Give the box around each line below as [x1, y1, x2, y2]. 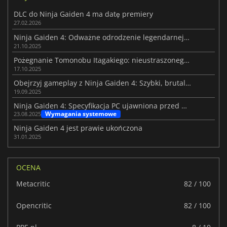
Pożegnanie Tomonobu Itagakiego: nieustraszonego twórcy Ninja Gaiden [184, 55, 190, 65]
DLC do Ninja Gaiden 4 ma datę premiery [14, 9, 154, 19]
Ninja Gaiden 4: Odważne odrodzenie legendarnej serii [184, 32, 190, 42]
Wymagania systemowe [45, 109, 117, 119]
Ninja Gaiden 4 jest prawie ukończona [14, 123, 143, 133]
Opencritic [16, 200, 52, 210]
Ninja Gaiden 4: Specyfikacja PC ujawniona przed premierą [181, 101, 187, 111]
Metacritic [16, 178, 50, 188]
